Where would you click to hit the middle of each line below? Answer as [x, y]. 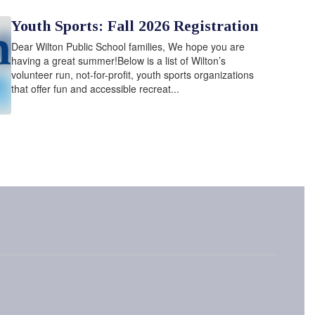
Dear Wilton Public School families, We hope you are [128, 46]
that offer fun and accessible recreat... [95, 89]
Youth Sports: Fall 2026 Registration [135, 26]
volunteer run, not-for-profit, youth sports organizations [133, 75]
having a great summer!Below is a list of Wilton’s [118, 60]
